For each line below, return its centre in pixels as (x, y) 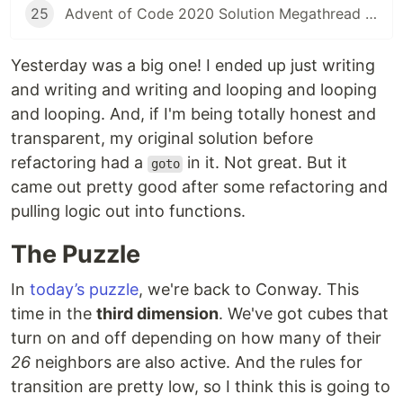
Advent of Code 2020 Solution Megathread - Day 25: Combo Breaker (371, 14)
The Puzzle (76, 255)
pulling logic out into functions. (128, 211)
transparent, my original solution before (162, 139)
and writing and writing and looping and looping (194, 90)
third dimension (157, 314)
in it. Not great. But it (265, 163)
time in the (54, 314)
